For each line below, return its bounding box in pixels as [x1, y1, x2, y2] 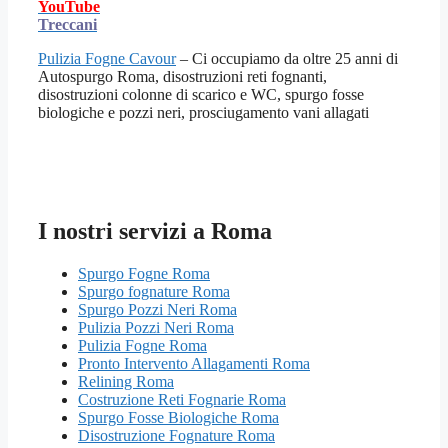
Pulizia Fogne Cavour [38, 50, 176, 68]
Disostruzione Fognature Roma [78, 427, 275, 445]
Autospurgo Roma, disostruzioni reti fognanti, [38, 68, 327, 86]
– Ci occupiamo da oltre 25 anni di [176, 50, 398, 68]
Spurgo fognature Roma [78, 283, 230, 301]
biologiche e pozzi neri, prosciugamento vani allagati [38, 104, 369, 122]
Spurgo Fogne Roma [78, 265, 210, 283]
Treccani [38, 16, 97, 34]
